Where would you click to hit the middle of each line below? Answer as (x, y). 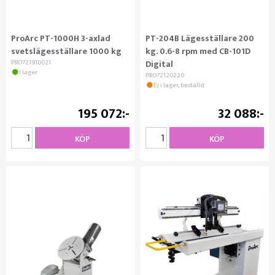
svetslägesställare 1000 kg (66, 51)
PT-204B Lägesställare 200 (200, 38)
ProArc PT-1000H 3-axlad (61, 38)
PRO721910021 (31, 62)
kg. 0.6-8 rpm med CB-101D (198, 51)
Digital (159, 64)
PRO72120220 (165, 75)
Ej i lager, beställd (179, 85)
